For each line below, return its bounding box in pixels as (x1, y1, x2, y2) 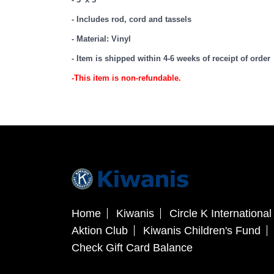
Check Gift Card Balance (72, 242, 193, 254)
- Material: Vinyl (72, 34, 131, 44)
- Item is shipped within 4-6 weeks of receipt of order (72, 54, 270, 64)
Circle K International (169, 207, 272, 220)
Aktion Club (72, 224, 128, 237)
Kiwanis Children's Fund (143, 224, 261, 237)
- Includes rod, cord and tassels (72, 15, 191, 24)
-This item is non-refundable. (72, 73, 181, 83)
